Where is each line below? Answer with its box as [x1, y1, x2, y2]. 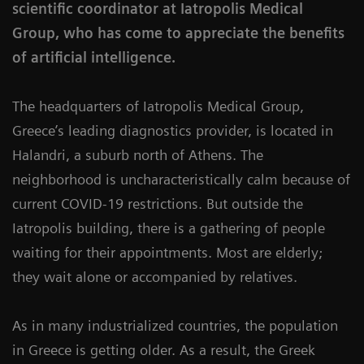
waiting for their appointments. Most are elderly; [12, 244, 323, 261]
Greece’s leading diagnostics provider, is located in [12, 122, 333, 139]
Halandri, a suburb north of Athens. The [12, 146, 263, 163]
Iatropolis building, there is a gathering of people [12, 219, 325, 236]
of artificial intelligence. [12, 49, 175, 66]
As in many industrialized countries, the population [12, 317, 338, 334]
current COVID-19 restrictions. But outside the [12, 195, 303, 212]
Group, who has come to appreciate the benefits [12, 24, 344, 41]
